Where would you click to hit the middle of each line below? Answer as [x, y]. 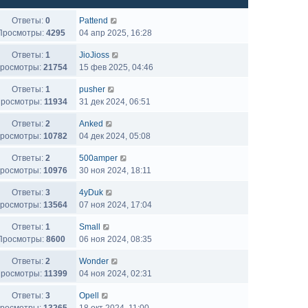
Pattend [93, 21]
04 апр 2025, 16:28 [115, 33]
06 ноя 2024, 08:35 [115, 239]
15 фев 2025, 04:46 [116, 67]
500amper [98, 158]
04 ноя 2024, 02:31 [115, 274]
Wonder [94, 261]
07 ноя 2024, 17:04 [115, 205]
